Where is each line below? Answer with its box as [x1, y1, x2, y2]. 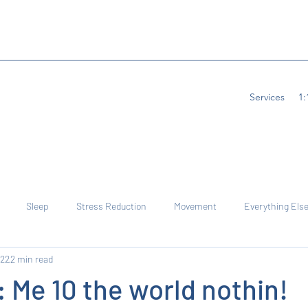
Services [250, 91, 285, 103]
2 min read [10, 252, 53, 265]
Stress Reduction [76, 199, 146, 212]
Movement [174, 199, 217, 212]
